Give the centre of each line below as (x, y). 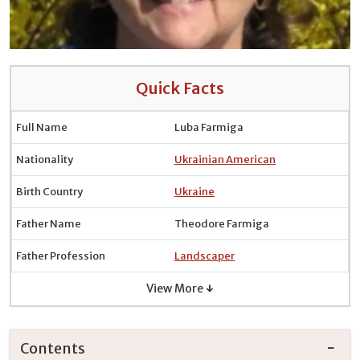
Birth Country (49, 192)
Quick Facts (180, 88)
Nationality (45, 160)
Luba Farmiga (209, 127)
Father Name (49, 224)
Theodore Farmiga (222, 224)
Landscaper (205, 256)
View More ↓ (180, 288)
